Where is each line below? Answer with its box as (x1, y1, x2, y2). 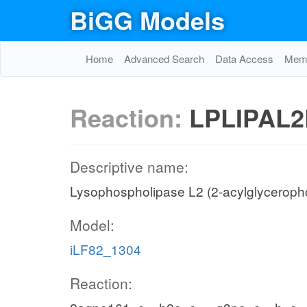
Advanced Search (124, 51, 204, 66)
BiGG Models (70, 2, 225, 38)
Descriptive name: (70, 156, 188, 177)
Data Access (215, 51, 273, 66)
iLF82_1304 (70, 240, 141, 258)
